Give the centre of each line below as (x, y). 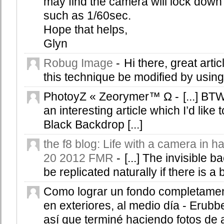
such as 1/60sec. (87, 15)
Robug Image (78, 63)
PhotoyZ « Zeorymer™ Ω (109, 96)
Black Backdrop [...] (93, 124)
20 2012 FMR (78, 158)
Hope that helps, (85, 29)
